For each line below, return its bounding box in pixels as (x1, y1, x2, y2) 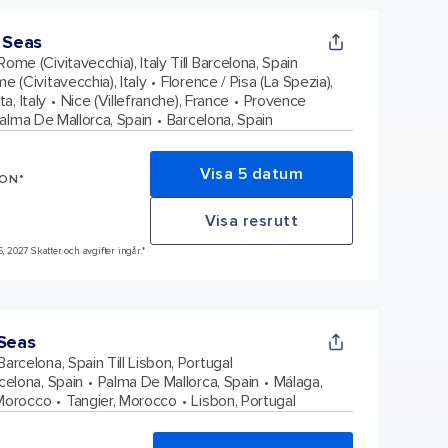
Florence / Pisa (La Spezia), (161, 71, 334, 92)
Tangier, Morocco (65, 390, 177, 411)
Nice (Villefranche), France (60, 90, 229, 111)
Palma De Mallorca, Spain (97, 371, 259, 392)
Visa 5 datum (199, 163, 303, 184)
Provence (243, 90, 307, 111)
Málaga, (273, 371, 323, 392)
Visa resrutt (204, 210, 298, 231)
